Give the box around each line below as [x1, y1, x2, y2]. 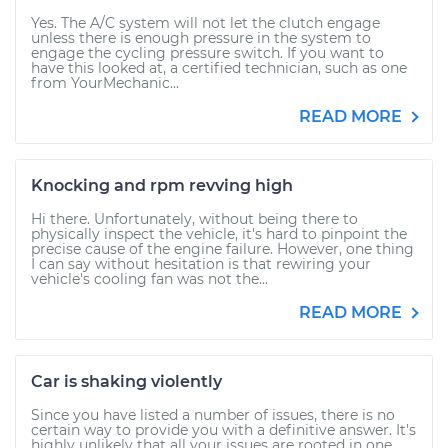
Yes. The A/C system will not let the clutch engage [31, 14, 380, 32]
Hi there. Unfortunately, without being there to [31, 210, 358, 228]
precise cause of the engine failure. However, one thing [31, 240, 414, 258]
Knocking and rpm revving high [31, 176, 293, 195]
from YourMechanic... [31, 74, 179, 92]
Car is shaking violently [31, 372, 222, 391]
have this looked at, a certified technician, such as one [31, 59, 407, 77]
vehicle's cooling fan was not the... [31, 270, 268, 288]
